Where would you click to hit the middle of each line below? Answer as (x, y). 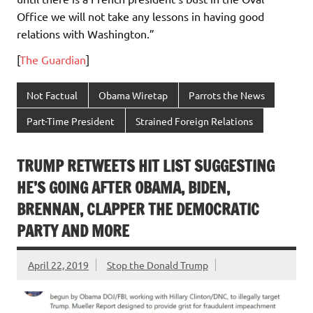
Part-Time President (71, 121)
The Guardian (53, 60)
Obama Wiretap (133, 95)
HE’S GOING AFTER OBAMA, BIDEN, (123, 188)
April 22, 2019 (58, 264)
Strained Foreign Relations (195, 121)
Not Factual (52, 95)
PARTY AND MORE (73, 231)
